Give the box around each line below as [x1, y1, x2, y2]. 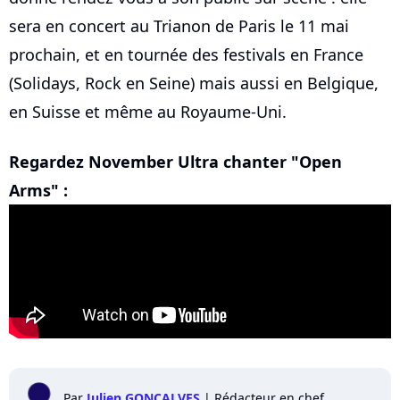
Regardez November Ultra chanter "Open [9, 151, 342, 173]
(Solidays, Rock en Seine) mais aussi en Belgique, [9, 72, 379, 95]
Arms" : [9, 179, 68, 202]
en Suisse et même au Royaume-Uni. [9, 101, 287, 123]
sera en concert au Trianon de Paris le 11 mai [9, 15, 349, 37]
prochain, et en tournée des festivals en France [9, 44, 363, 66]
